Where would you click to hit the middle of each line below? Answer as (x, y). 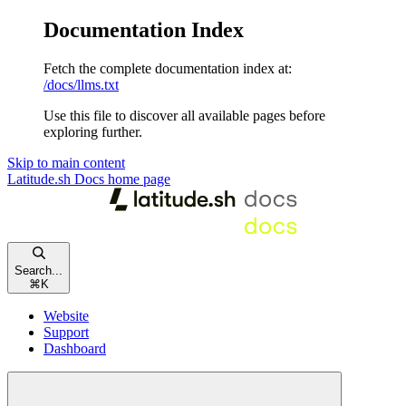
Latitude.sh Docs (56, 179)
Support (66, 332)
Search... (39, 270)
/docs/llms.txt (81, 84)
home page (137, 179)
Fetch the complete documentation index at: (168, 68)
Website (66, 315)
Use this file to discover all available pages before (184, 115)
